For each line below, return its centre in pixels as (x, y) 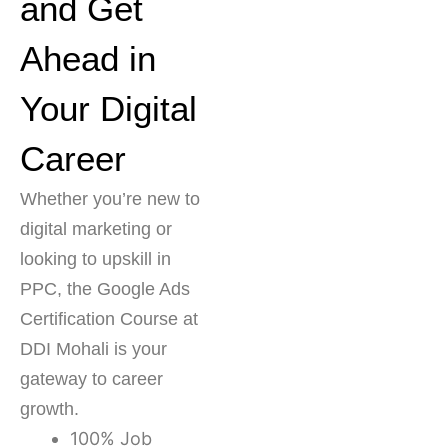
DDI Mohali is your (93, 349)
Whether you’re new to (110, 199)
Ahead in (88, 59)
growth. (49, 409)
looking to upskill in (95, 259)
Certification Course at (109, 319)
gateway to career (91, 379)
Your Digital (108, 109)
